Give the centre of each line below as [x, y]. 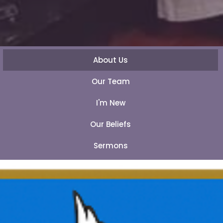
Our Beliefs [111, 124]
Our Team [111, 82]
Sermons [111, 146]
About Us [111, 60]
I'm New [111, 103]
